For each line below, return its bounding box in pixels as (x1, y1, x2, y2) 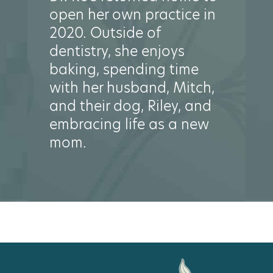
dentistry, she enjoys (49, 41, 185, 62)
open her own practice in (49, 5, 216, 25)
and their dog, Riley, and (49, 96, 211, 116)
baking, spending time (49, 60, 199, 80)
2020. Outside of (49, 23, 160, 43)
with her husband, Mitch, (49, 78, 214, 98)
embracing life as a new (49, 115, 209, 135)
